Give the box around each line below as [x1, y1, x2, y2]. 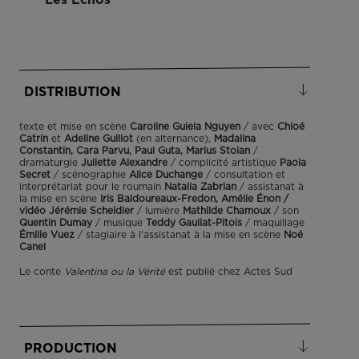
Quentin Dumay [19, 216, 92, 229]
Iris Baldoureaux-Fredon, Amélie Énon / [100, 192, 288, 205]
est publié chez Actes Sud [168, 265, 292, 278]
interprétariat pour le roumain [19, 180, 164, 193]
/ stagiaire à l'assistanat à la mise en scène [75, 228, 284, 241]
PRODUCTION [24, 341, 117, 357]
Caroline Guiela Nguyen [130, 120, 240, 133]
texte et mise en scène [19, 120, 130, 133]
